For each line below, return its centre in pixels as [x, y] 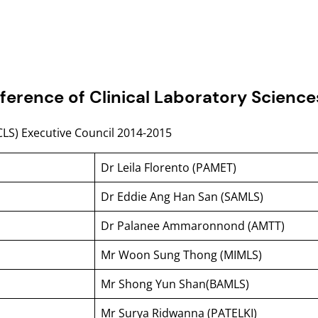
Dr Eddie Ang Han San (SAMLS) [182, 196]
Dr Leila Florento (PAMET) [169, 167]
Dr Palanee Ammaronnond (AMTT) [193, 225]
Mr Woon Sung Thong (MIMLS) [181, 254]
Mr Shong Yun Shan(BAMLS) [175, 284]
